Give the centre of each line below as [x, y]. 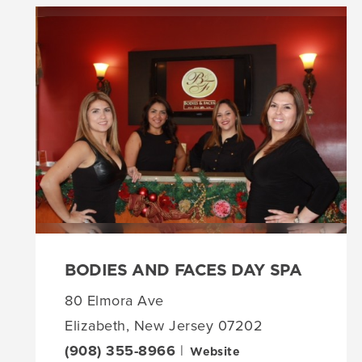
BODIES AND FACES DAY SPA [183, 271]
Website [215, 353]
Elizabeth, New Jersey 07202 [164, 326]
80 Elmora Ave [115, 301]
